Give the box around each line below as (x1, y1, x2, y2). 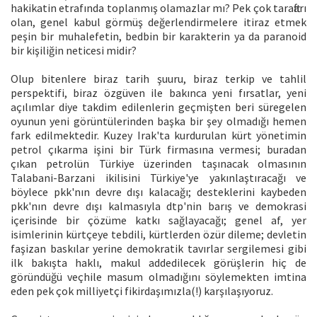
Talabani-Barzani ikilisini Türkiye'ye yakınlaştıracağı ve (11, 170, 306, 185)
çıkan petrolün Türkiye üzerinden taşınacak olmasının (11, 156, 306, 171)
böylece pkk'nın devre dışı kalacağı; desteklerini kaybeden (11, 184, 306, 199)
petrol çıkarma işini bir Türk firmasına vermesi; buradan (11, 142, 306, 156)
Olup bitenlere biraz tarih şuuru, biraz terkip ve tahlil (11, 71, 306, 86)
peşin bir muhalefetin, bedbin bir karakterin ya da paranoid (11, 28, 306, 43)
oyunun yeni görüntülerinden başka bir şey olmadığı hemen (11, 113, 306, 128)
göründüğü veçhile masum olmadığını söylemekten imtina (11, 269, 306, 284)
